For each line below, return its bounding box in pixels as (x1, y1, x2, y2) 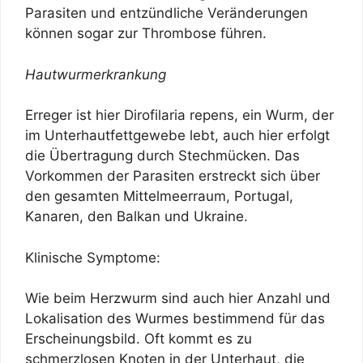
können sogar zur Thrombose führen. (25, 25, 267, 42)
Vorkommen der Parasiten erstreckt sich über (25, 168, 320, 185)
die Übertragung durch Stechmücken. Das (25, 147, 300, 164)
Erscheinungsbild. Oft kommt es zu (25, 331, 252, 348)
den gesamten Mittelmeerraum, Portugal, (25, 188, 293, 205)
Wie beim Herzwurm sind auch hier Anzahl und (25, 290, 331, 307)
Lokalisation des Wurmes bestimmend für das (25, 310, 325, 327)
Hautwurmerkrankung (25, 66, 166, 83)
